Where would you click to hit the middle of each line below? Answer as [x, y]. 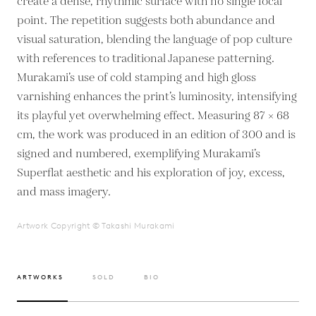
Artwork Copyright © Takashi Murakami [96, 225]
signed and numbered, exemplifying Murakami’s [139, 154]
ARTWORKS [40, 276]
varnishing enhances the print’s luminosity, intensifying [157, 97]
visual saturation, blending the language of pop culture [154, 39]
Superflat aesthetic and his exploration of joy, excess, [151, 173]
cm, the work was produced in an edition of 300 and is [156, 135]
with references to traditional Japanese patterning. [146, 59]
